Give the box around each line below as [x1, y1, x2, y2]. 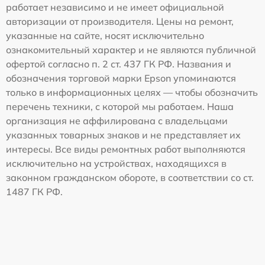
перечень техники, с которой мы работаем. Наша [6, 101, 234, 113]
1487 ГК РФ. [6, 186, 63, 198]
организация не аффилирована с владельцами [6, 115, 228, 127]
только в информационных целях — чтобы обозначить [6, 86, 258, 99]
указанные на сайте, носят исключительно [6, 30, 204, 42]
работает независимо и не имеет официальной [6, 1, 224, 14]
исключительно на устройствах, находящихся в [6, 157, 227, 170]
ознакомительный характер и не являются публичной [6, 44, 256, 56]
